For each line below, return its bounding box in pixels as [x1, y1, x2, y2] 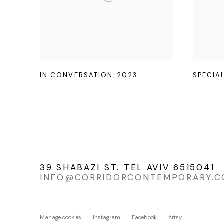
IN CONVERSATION [40, 71, 113, 79]
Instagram [93, 214, 120, 221]
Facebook [132, 214, 157, 221]
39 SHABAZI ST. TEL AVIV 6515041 [40, 162, 219, 173]
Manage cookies [40, 214, 81, 221]
